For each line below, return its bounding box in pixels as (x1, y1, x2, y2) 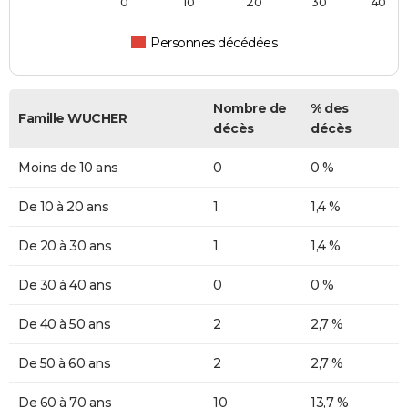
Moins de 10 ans (18, 159, 118, 177)
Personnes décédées (150, 35, 278, 52)
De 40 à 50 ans (18, 316, 110, 333)
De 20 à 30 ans (18, 238, 111, 255)
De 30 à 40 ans (18, 277, 111, 294)
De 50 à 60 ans (18, 355, 110, 372)
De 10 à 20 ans (18, 199, 108, 216)
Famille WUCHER (18, 110, 127, 127)
